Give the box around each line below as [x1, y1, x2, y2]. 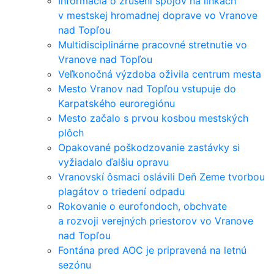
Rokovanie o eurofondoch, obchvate [58, 200, 227, 212]
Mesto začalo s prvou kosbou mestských [58, 112, 248, 124]
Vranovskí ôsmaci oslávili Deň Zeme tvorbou [58, 171, 265, 183]
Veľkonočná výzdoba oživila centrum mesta [58, 68, 261, 80]
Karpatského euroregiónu [58, 97, 175, 109]
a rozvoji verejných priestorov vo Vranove [58, 215, 253, 227]
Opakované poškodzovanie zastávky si [58, 141, 240, 154]
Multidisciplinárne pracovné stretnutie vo [58, 39, 247, 51]
